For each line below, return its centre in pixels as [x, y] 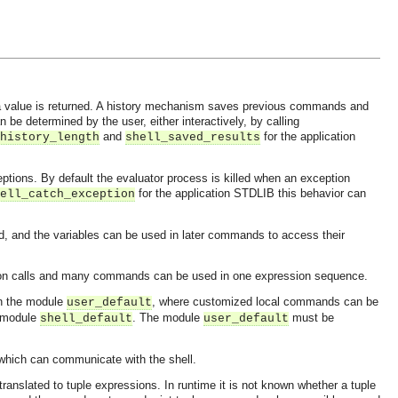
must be [311, 318]
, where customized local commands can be [265, 302]
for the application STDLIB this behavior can [251, 193]
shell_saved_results [193, 137]
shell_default [86, 318]
